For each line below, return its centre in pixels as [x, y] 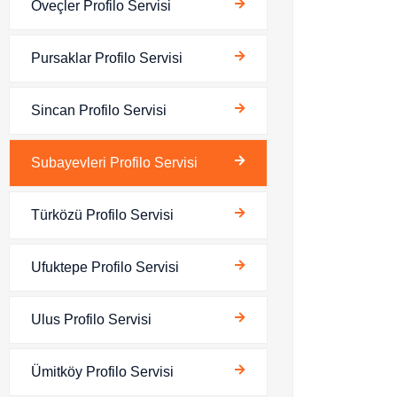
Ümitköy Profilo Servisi [102, 372]
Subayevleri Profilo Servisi [114, 163]
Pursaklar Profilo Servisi [107, 58]
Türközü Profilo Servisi [102, 215]
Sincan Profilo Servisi [99, 110]
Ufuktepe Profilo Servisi [105, 267]
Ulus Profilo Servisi [91, 319]
